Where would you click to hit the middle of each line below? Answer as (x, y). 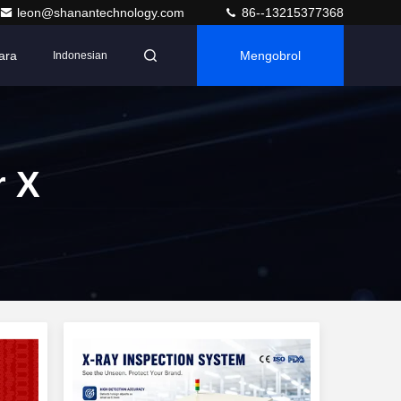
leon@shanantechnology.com (102, 13)
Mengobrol (270, 55)
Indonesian (80, 55)
